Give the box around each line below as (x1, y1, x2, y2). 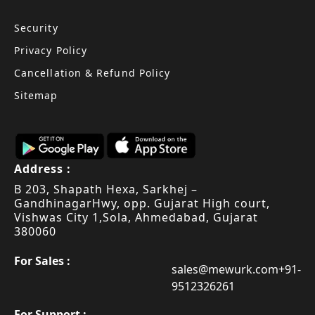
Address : (14, 160, 71, 176)
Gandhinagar (14, 195, 92, 211)
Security (14, 20, 58, 34)
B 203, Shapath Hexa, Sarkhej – (14, 181, 198, 197)
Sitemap (14, 88, 58, 102)
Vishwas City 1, (14, 209, 103, 225)
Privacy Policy (14, 43, 88, 57)
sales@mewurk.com (172, 261, 278, 277)
